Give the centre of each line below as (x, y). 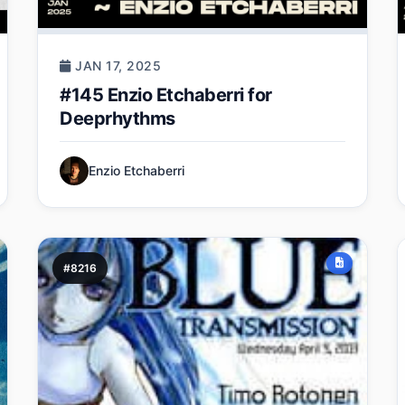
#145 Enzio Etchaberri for (166, 94)
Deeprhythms (118, 118)
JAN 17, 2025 (116, 65)
